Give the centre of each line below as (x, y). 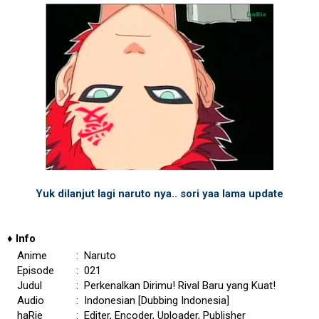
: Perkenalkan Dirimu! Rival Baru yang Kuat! (176, 286)
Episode (36, 271)
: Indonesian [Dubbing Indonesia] (153, 300)
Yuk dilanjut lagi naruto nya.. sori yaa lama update (159, 194)
